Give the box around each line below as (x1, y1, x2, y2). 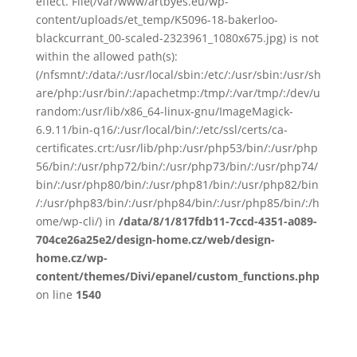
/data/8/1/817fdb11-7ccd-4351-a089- (118, 214, 317, 229)
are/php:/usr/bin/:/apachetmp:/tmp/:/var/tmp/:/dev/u (35, 85, 320, 100)
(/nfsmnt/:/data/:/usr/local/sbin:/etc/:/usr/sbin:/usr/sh (35, 67, 321, 82)
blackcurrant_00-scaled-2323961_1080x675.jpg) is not (35, 30, 319, 45)
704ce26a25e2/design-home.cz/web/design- (35, 232, 275, 247)
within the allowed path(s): (35, 49, 178, 64)
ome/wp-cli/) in (35, 214, 119, 229)
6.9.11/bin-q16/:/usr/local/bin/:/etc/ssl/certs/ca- (35, 122, 288, 137)
